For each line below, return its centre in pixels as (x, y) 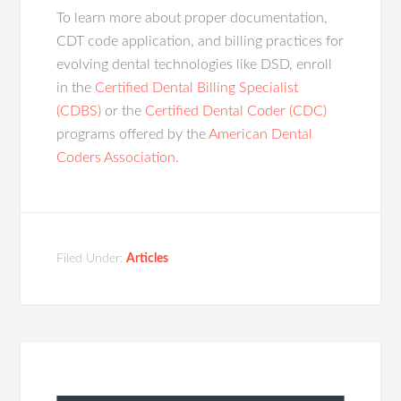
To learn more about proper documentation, (192, 18)
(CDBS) (79, 111)
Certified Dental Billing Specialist (197, 88)
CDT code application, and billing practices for (200, 41)
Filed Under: (92, 259)
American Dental (261, 134)
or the (124, 111)
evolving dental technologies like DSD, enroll (195, 64)
